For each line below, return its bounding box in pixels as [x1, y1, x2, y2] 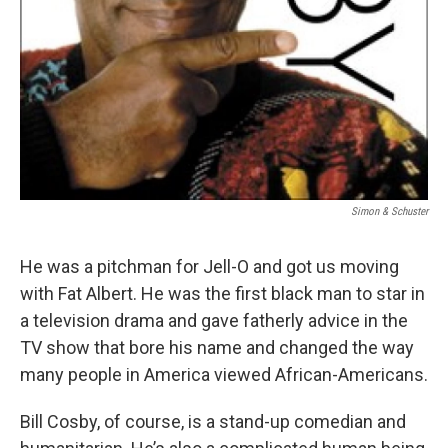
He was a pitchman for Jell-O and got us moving [20, 256, 399, 278]
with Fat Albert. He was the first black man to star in [20, 283, 425, 305]
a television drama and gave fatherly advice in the [20, 310, 408, 332]
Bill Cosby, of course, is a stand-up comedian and [20, 411, 406, 433]
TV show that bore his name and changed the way [20, 337, 414, 359]
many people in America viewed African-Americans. [20, 364, 428, 386]
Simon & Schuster [351, 205, 428, 219]
